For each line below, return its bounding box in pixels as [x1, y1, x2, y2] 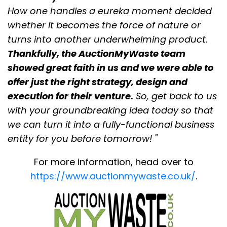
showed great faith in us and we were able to [8, 61, 213, 74]
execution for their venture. [8, 90, 133, 103]
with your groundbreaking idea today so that [8, 104, 213, 117]
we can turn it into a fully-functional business [8, 118, 214, 131]
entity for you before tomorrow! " [8, 132, 157, 145]
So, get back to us [133, 90, 217, 103]
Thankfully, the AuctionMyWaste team [8, 47, 185, 60]
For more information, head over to [33, 156, 194, 169]
